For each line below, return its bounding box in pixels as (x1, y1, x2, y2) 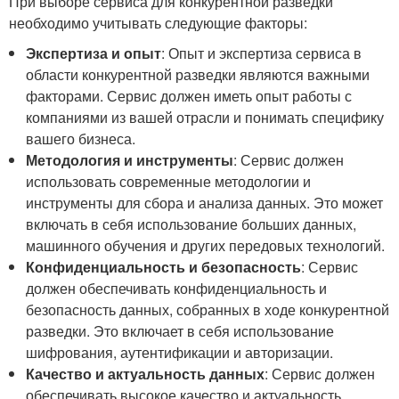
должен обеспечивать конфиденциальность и (26, 277, 328, 298)
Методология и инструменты (26, 149, 234, 170)
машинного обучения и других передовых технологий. (26, 234, 386, 256)
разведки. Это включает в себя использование (26, 320, 335, 341)
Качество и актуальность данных (26, 362, 265, 384)
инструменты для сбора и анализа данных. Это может (26, 191, 384, 213)
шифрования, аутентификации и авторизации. (26, 341, 334, 362)
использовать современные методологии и (26, 170, 312, 191)
